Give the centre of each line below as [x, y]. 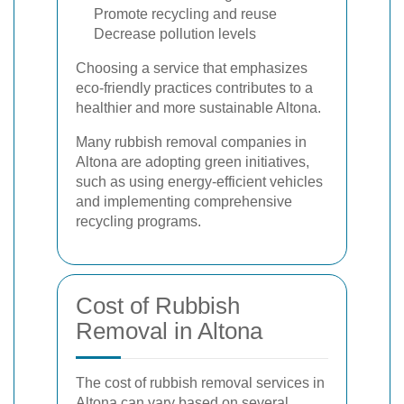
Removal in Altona [169, 331]
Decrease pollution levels [175, 34]
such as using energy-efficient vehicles [199, 182]
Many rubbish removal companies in [191, 142]
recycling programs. [138, 221]
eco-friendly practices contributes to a [194, 88]
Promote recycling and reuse [185, 14]
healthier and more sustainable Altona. [198, 108]
